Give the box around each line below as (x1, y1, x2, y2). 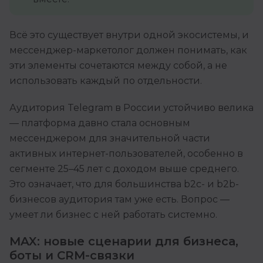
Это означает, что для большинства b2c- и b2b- (9, 178, 239, 190)
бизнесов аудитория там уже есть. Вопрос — (9, 194, 230, 205)
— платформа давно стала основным (9, 117, 190, 129)
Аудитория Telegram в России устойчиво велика (9, 102, 254, 114)
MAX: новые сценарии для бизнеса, (9, 234, 238, 249)
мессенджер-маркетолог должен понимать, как (9, 45, 247, 56)
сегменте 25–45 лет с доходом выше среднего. (9, 163, 239, 175)
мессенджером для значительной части (9, 133, 210, 144)
